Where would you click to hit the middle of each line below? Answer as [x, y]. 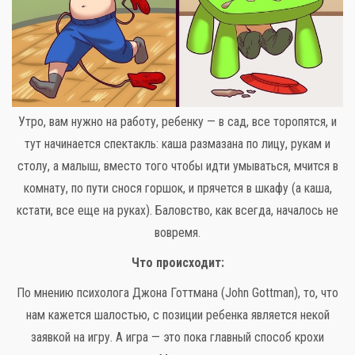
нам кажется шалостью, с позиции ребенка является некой [177, 315]
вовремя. [177, 233]
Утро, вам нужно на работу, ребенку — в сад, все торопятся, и [177, 122]
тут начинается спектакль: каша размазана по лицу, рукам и [177, 144]
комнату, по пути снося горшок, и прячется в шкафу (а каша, [177, 189]
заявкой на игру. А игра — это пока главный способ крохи [177, 338]
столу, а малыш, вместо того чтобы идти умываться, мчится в [177, 166]
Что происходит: [177, 263]
